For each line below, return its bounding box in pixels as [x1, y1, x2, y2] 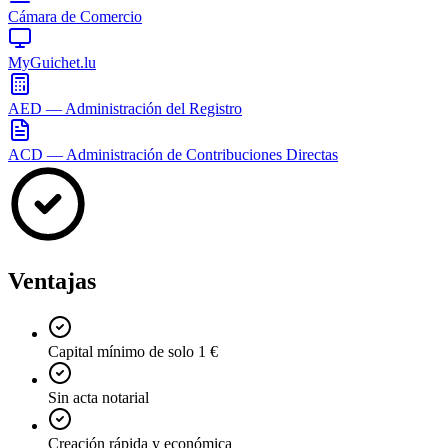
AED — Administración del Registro [8, 99, 242, 117]
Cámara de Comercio [8, 7, 142, 25]
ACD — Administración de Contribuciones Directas [8, 145, 338, 163]
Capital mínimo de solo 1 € [48, 342, 218, 360]
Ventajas [8, 267, 96, 294]
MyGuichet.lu [8, 53, 96, 71]
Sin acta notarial [48, 388, 149, 406]
